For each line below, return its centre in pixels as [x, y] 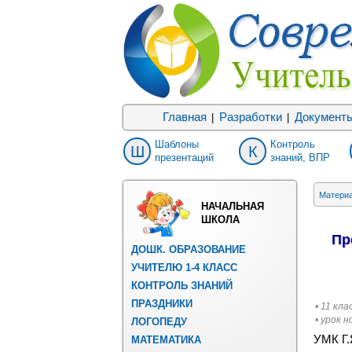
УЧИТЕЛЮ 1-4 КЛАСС [184, 268]
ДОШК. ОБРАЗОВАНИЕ [189, 249]
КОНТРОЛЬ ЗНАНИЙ [182, 286]
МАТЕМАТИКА [166, 340]
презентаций [184, 158]
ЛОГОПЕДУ [159, 322]
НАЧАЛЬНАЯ [233, 206]
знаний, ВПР [300, 158]
